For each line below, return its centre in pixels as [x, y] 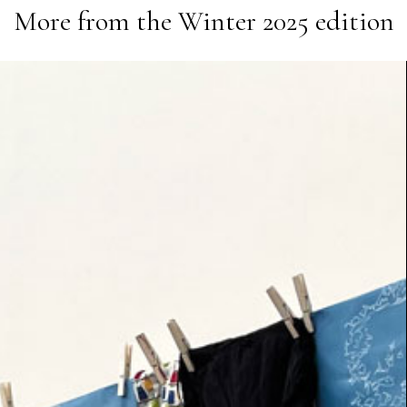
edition [351, 21]
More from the [95, 21]
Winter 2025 [243, 21]
